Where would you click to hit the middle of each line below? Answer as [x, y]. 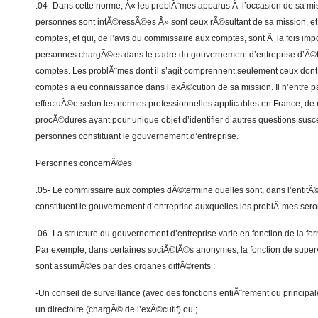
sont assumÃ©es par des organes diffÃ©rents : [125, 266]
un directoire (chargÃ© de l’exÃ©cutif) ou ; [116, 309]
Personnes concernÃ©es [84, 163]
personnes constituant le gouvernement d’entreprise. [137, 136]
